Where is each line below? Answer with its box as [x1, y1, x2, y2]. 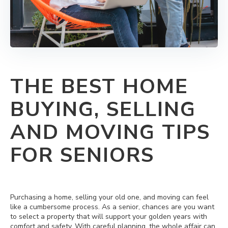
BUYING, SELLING [10, 95, 196, 123]
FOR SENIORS [10, 141, 154, 169]
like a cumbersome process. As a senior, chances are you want [10, 202, 214, 212]
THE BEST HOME [10, 72, 188, 100]
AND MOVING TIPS [10, 118, 210, 146]
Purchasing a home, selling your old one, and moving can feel [10, 192, 209, 202]
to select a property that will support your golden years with [10, 211, 207, 221]
